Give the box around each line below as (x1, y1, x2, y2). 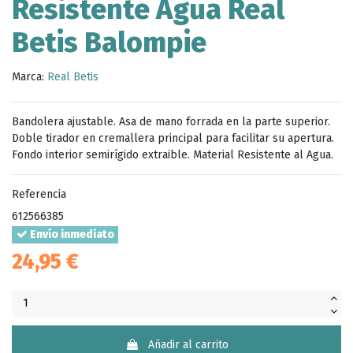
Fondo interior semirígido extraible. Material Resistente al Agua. (12, 147, 333, 162)
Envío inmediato (27, 228, 114, 242)
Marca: (12, 69, 44, 84)
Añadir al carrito (147, 337, 229, 351)
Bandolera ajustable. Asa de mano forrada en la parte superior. (12, 114, 330, 128)
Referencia (12, 187, 66, 201)
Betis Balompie (12, 26, 206, 60)
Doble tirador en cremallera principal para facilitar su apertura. (12, 131, 334, 145)
